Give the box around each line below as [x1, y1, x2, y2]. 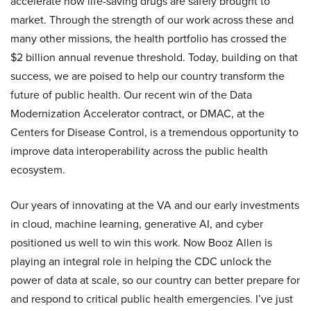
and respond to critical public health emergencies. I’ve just [10, 291, 293, 308]
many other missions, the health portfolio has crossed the [10, 31, 287, 47]
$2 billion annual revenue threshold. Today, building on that [10, 49, 298, 66]
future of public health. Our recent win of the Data [10, 87, 252, 103]
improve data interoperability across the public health [10, 143, 268, 160]
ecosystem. [10, 162, 65, 178]
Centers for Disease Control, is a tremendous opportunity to [10, 124, 299, 141]
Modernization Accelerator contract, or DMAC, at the [10, 106, 264, 122]
